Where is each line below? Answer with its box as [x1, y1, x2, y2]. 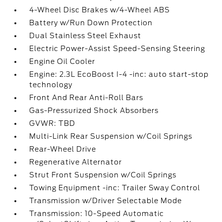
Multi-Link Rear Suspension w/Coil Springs [29, 132, 193, 140]
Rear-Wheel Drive [29, 145, 97, 153]
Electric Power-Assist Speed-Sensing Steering [29, 45, 206, 53]
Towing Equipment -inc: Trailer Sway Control [29, 184, 201, 192]
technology [29, 81, 73, 89]
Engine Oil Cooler [29, 57, 96, 65]
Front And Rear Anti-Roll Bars [29, 94, 144, 102]
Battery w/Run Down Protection [29, 19, 153, 27]
